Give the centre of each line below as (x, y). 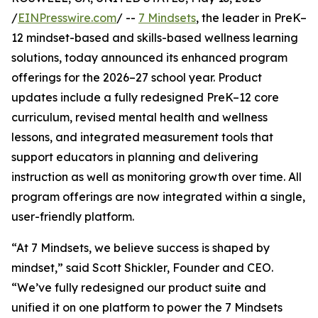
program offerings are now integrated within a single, (158, 197)
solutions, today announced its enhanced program (149, 58)
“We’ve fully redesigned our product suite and (139, 288)
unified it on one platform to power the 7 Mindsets (147, 308)
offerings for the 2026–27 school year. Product (137, 78)
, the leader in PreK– (251, 18)
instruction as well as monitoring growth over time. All (157, 177)
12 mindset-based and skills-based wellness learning (155, 38)
